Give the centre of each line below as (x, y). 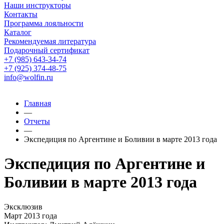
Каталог (18, 32)
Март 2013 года (30, 215)
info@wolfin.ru (28, 77)
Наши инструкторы (37, 5)
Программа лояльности (44, 23)
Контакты (21, 14)
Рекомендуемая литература (50, 41)
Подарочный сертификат (47, 50)
